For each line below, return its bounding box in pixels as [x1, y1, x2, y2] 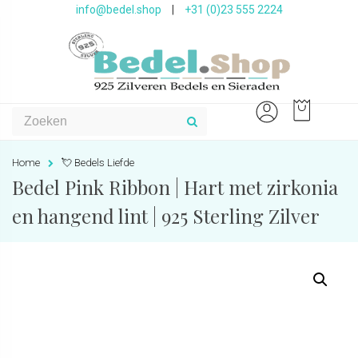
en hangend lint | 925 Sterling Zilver [12, 203, 320, 229]
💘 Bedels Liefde [62, 157, 134, 169]
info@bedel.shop [75, 3, 161, 16]
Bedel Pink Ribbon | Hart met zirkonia [12, 174, 338, 200]
